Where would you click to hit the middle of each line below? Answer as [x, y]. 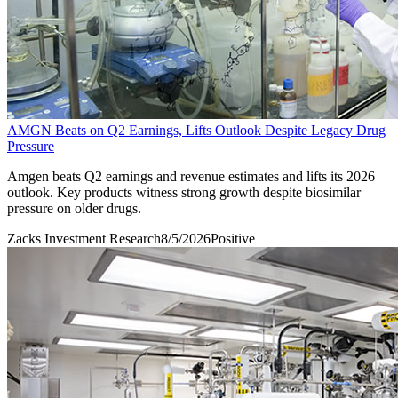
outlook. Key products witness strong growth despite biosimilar [184, 192]
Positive [233, 238]
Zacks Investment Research [84, 238]
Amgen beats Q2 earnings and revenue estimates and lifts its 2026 [191, 176]
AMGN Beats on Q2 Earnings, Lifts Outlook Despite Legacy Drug [196, 130]
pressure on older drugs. [74, 208]
